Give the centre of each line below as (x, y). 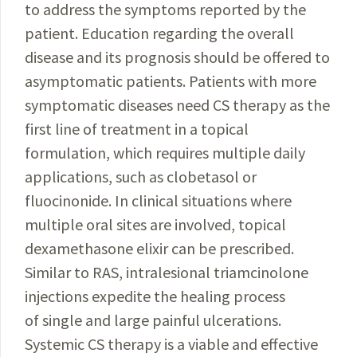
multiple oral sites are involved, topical (155, 224)
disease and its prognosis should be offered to (177, 57)
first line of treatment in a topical (137, 129)
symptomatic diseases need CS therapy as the (177, 105)
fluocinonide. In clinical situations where (158, 200)
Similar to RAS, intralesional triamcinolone (167, 272)
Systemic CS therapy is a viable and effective (171, 344)
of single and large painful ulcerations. (153, 320)
